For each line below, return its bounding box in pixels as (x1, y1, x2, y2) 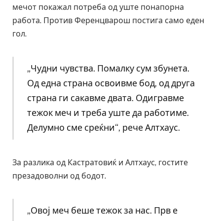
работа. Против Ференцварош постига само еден (12, 16, 204, 26)
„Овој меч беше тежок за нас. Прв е (27, 205, 178, 216)
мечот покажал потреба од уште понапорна (12, 2, 184, 12)
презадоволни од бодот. (12, 171, 106, 181)
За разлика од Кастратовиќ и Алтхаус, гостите (12, 158, 188, 168)
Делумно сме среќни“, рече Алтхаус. (27, 122, 180, 133)
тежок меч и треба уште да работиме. (27, 108, 189, 118)
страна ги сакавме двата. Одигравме (27, 93, 184, 104)
